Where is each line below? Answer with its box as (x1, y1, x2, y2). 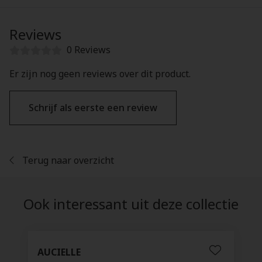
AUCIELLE (37, 246, 81, 258)
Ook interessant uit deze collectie (23, 194, 239, 213)
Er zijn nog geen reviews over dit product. (9, 67, 191, 80)
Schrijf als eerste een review (29, 101, 157, 114)
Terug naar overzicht (20, 154, 114, 167)
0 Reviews (67, 43, 111, 56)
